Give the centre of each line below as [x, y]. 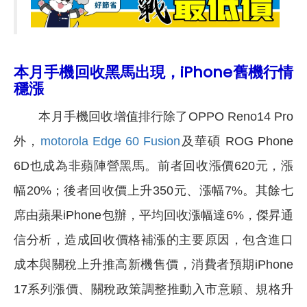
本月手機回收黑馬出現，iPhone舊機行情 [153, 72]
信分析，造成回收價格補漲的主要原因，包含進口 [153, 240]
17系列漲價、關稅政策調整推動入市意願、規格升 [153, 289]
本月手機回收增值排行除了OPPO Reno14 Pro [153, 116]
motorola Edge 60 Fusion [110, 141]
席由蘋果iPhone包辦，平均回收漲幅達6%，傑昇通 [153, 215]
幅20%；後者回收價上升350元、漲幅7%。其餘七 [153, 190]
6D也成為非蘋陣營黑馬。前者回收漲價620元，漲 [153, 165]
